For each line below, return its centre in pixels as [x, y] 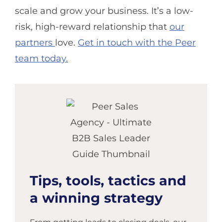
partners [35, 43]
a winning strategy [96, 198]
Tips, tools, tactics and [108, 180]
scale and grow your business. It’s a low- [104, 11]
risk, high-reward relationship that [92, 27]
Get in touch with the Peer [137, 43]
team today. [41, 59]
